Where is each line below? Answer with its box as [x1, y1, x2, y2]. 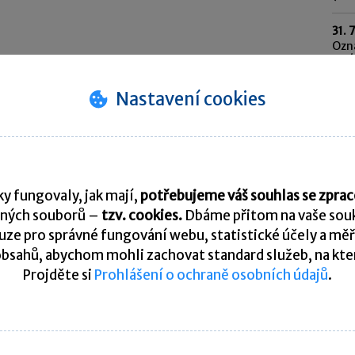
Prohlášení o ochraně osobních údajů [94, 265, 328, 284]
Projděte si [23, 265, 94, 284]
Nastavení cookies [115, 87, 266, 110]
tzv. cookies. [101, 206, 185, 224]
